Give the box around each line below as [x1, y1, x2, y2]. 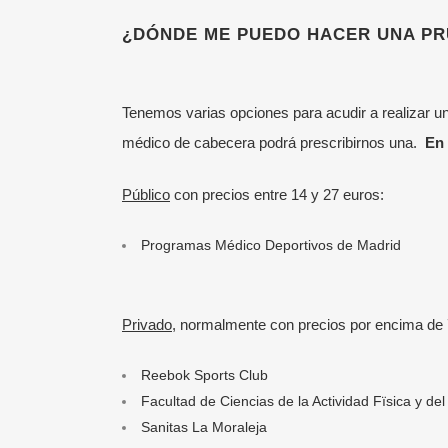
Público [122, 186, 170, 204]
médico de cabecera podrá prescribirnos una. [122, 134, 425, 152]
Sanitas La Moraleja [141, 419, 267, 436]
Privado [122, 316, 172, 334]
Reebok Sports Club [141, 367, 268, 384]
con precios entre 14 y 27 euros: [170, 186, 384, 204]
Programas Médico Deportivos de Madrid [141, 237, 401, 254]
